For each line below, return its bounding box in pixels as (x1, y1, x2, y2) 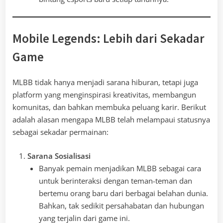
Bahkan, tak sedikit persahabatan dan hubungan (38, 200, 204, 211)
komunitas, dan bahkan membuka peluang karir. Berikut (12, 102, 206, 112)
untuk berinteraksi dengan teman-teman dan (38, 175, 192, 186)
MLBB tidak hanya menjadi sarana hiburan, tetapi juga (12, 77, 198, 87)
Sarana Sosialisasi (27, 150, 91, 161)
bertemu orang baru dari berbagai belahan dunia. (38, 188, 208, 198)
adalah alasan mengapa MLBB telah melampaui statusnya (12, 114, 210, 124)
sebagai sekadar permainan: (12, 127, 109, 137)
